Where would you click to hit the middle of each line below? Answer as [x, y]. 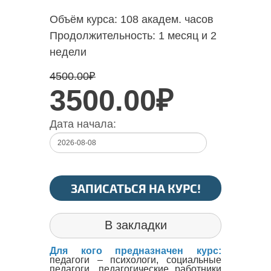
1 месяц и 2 [188, 35]
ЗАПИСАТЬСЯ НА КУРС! [135, 188]
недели [68, 52]
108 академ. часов [167, 19]
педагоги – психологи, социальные [135, 260]
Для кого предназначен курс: [135, 250]
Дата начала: [83, 124]
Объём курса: [85, 19]
